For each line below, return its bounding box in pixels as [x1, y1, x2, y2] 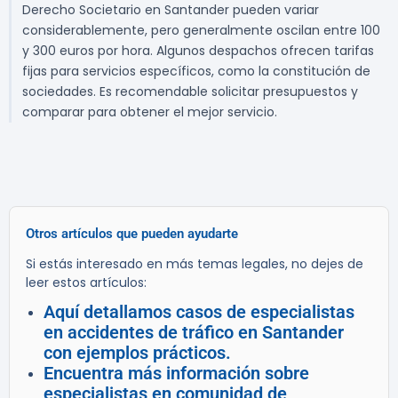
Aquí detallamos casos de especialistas [44, 301, 354, 323]
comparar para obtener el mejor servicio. [22, 103, 277, 122]
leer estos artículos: [26, 274, 147, 292]
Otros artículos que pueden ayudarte [26, 226, 238, 243]
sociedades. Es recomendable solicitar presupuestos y [22, 83, 358, 101]
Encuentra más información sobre [44, 362, 309, 385]
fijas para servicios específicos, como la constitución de [22, 62, 370, 81]
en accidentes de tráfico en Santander [44, 322, 344, 344]
